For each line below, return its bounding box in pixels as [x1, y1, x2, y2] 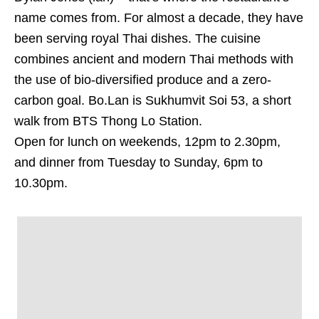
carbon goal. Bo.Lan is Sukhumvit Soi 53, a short [14, 93, 291, 108]
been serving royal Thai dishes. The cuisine [14, 31, 261, 46]
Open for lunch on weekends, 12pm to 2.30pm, [14, 135, 281, 150]
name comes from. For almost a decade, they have [14, 11, 303, 26]
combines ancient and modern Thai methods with [14, 52, 293, 67]
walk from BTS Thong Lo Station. [14, 114, 202, 129]
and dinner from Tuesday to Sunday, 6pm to [14, 155, 263, 170]
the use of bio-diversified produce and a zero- [14, 73, 271, 88]
